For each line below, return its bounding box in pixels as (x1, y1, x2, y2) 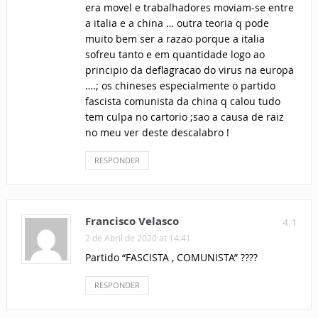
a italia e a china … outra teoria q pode (84, 16, 269, 31)
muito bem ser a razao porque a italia (84, 32, 265, 46)
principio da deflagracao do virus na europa (84, 63, 294, 77)
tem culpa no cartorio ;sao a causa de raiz (84, 110, 284, 124)
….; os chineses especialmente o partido (84, 79, 275, 93)
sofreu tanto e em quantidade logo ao (84, 48, 265, 62)
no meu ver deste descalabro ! (84, 126, 229, 140)
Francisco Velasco (84, 214, 179, 229)
